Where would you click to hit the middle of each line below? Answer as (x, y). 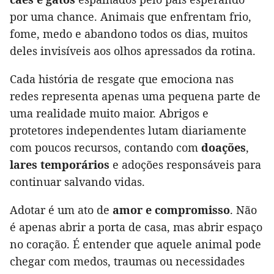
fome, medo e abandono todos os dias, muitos (129, 33)
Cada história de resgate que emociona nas (122, 79)
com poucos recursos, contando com (106, 147)
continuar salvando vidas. (77, 181)
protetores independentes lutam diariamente (128, 130)
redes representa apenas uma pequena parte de (135, 96)
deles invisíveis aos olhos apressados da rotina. (133, 50)
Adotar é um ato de (61, 209)
